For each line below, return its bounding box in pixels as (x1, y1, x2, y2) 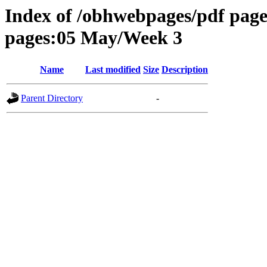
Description (162, 64, 208, 75)
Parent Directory (21, 93, 83, 104)
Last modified (85, 64, 141, 75)
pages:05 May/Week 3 (5, 27, 182, 48)
